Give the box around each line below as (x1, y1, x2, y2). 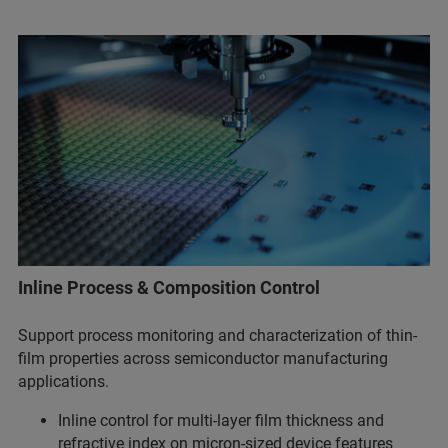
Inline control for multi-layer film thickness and (58, 411, 384, 431)
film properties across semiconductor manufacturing (18, 349, 388, 369)
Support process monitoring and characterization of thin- (18, 326, 417, 346)
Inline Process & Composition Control (18, 277, 320, 299)
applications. (18, 372, 109, 392)
